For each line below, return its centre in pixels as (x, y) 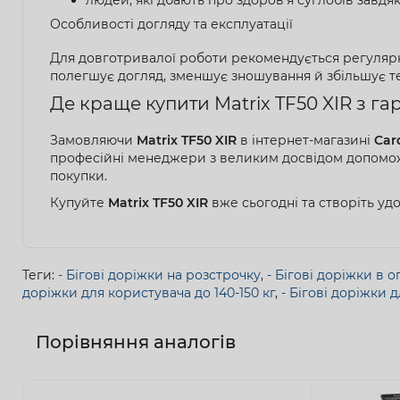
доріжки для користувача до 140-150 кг (149, 292)
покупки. (79, 175)
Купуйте (79, 202)
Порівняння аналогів (136, 342)
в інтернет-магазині (305, 140)
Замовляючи (93, 140)
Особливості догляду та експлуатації (171, 24)
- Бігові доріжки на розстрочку (159, 275)
